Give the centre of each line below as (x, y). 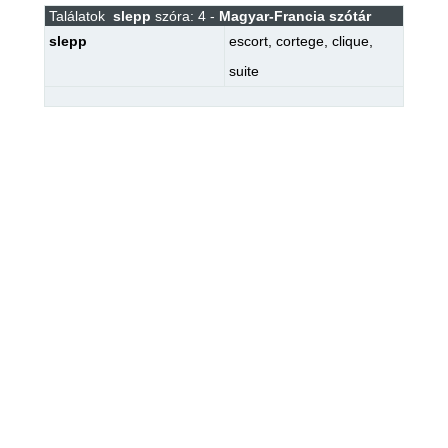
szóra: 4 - (184, 16)
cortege (299, 41)
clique (350, 41)
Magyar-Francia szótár (294, 16)
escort (248, 41)
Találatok (76, 16)
